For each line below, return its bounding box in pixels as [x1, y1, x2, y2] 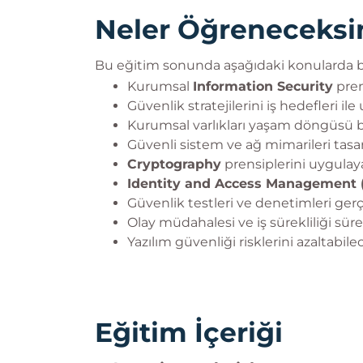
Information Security [193, 79, 333, 94]
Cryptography [127, 156, 221, 172]
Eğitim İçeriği [95, 316, 283, 348]
